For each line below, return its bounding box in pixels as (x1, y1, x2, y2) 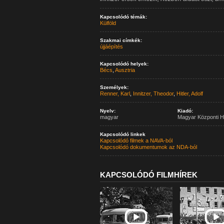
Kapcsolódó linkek (99, 131, 145, 137)
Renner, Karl (99, 90, 130, 96)
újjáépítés (99, 43, 123, 49)
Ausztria (114, 67, 135, 73)
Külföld (99, 20, 116, 26)
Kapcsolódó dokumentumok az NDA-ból (99, 144, 197, 150)
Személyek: (99, 84, 128, 90)
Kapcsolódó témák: (99, 14, 147, 19)
